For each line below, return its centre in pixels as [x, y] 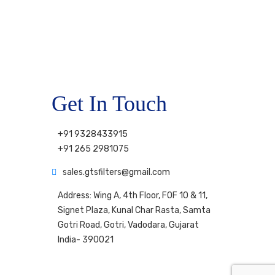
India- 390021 [85, 239]
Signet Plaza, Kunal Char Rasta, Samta [134, 210]
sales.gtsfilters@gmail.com [116, 172]
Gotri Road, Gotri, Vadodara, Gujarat [128, 225]
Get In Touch [109, 103]
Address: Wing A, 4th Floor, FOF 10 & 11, [132, 195]
